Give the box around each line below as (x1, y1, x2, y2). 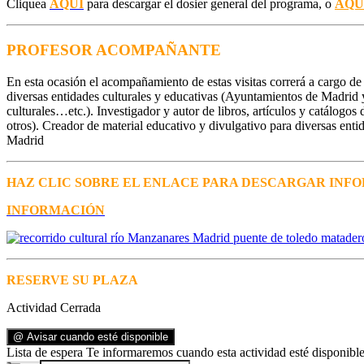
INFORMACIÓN (6, 202, 105, 217)
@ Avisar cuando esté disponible (13, 330, 168, 343)
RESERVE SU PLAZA (6, 272, 138, 287)
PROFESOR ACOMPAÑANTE (6, 41, 221, 59)
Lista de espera (6, 344, 83, 359)
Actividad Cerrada (6, 300, 101, 314)
